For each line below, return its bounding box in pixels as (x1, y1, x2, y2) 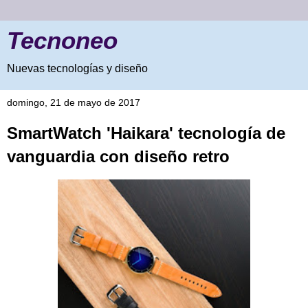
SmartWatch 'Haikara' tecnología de (7, 124, 285, 142)
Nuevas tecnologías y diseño (7, 63, 148, 74)
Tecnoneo (7, 27, 118, 54)
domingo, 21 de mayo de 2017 (7, 97, 140, 108)
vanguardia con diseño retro (7, 147, 230, 166)
